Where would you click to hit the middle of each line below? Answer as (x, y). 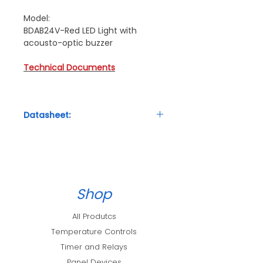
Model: (37, 18)
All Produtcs (94, 216)
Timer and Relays (94, 247)
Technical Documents (69, 67)
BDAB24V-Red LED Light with (80, 30)
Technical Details (53, 136)
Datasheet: (47, 115)
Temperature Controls (94, 231)
